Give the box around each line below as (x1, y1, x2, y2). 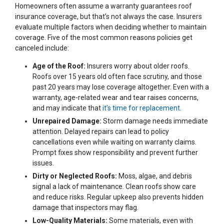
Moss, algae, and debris (117, 172, 192, 180)
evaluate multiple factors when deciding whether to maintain (15, 23, 206, 31)
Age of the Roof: (32, 62, 85, 70)
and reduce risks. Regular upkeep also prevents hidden (32, 193, 203, 201)
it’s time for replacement (102, 104, 180, 112)
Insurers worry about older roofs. (85, 62, 189, 70)
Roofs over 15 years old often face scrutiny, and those (32, 72, 202, 81)
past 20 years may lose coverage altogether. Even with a (32, 83, 209, 91)
